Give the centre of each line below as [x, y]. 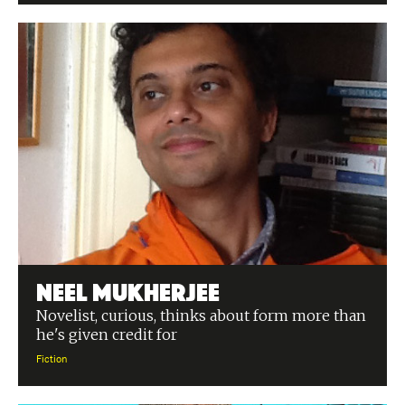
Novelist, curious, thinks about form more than [201, 316]
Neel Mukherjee [128, 289]
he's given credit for [107, 334]
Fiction [52, 360]
